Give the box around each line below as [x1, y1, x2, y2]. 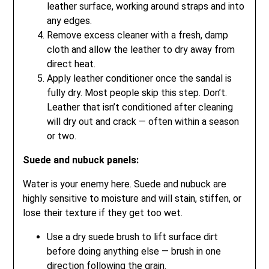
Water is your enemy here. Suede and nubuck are [23, 178, 227, 190]
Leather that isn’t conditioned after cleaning [47, 101, 234, 113]
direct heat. [47, 58, 96, 70]
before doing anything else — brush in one [47, 246, 222, 258]
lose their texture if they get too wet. [23, 207, 183, 219]
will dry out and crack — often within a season [47, 116, 240, 128]
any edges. [47, 15, 92, 27]
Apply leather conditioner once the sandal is [47, 73, 232, 85]
